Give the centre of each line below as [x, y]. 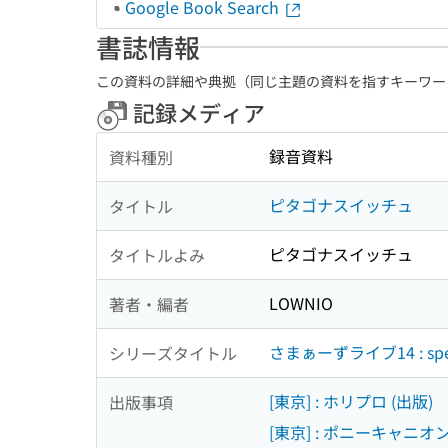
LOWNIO [301, 303]
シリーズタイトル [173, 352]
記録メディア [196, 112]
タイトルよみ [157, 254]
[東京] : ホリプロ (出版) [351, 401]
